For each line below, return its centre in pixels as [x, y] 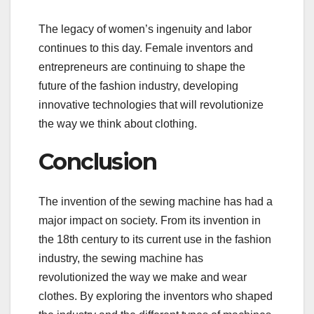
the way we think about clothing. [118, 124]
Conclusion [97, 162]
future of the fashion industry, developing [138, 86]
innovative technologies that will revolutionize [151, 105]
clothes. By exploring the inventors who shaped [156, 296]
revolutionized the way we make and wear [143, 277]
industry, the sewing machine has [121, 258]
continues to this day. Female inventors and [146, 48]
